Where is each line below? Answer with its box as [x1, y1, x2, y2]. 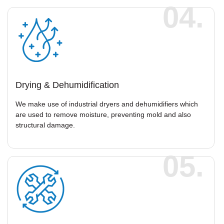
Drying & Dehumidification [15, 79, 119, 90]
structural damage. [15, 120, 75, 129]
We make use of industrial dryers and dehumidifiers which [15, 99, 198, 108]
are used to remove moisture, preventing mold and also [15, 110, 191, 118]
